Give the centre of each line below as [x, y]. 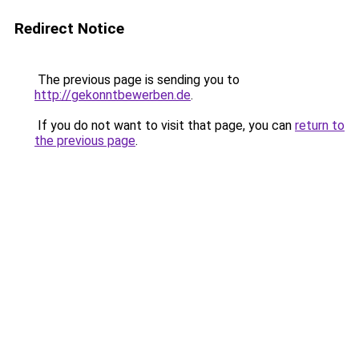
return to [320, 125]
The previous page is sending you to [137, 80]
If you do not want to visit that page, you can [165, 125]
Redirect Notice [69, 28]
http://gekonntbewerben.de [113, 95]
